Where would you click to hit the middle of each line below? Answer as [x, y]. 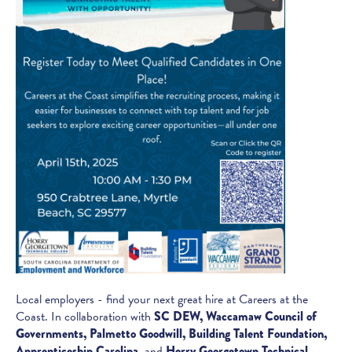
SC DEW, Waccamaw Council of [235, 316]
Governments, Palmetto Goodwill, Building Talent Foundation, [171, 333]
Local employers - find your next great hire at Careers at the [162, 299]
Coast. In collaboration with [85, 316]
